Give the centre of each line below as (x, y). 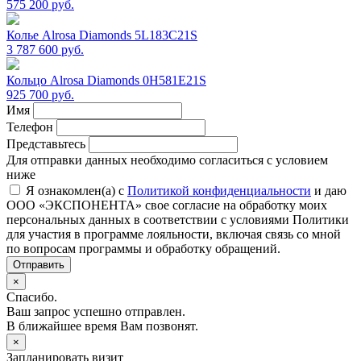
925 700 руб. (40, 95)
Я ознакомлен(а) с (77, 191)
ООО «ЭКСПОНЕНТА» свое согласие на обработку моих (167, 205)
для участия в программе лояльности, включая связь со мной (174, 234)
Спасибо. (32, 297)
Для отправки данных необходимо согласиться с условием (167, 160)
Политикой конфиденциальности (219, 191)
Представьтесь (46, 144)
